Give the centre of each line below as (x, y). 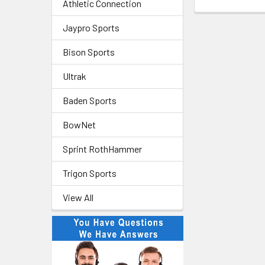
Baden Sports (90, 100)
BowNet (79, 125)
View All (78, 197)
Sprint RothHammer (102, 149)
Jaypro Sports (91, 28)
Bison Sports (89, 52)
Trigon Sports (90, 173)
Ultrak (75, 76)
